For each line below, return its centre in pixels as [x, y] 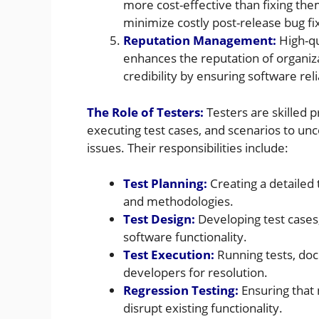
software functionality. [185, 237]
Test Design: [159, 219]
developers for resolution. [195, 273]
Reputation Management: [200, 41]
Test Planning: [165, 184]
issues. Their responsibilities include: [188, 147]
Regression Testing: [181, 291]
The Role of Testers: [145, 112]
